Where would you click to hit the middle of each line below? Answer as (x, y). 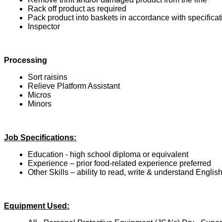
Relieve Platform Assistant (74, 86)
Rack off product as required (77, 8)
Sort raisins (48, 77)
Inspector (44, 26)
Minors (40, 104)
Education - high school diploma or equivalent (108, 154)
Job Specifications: (40, 137)
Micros (39, 95)
